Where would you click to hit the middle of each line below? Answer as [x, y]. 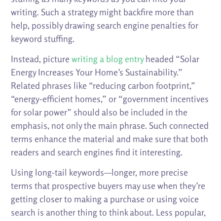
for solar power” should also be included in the [99, 112]
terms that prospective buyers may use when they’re [108, 186]
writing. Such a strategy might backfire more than [103, 12]
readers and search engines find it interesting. [97, 152]
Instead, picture [41, 59]
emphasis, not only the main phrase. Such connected [110, 126]
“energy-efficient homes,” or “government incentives [110, 99]
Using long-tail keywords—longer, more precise [100, 172]
